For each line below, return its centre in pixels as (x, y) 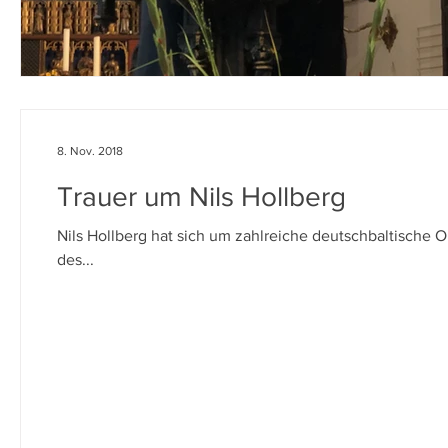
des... (75, 259)
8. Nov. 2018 (90, 150)
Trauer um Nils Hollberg (201, 196)
